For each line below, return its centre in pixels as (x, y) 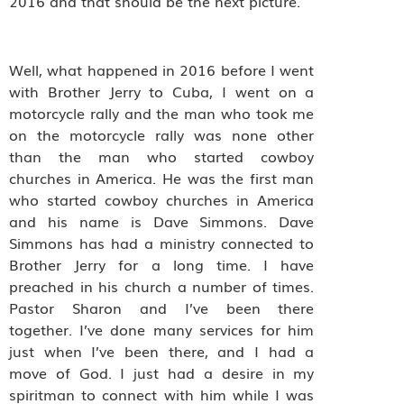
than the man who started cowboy (162, 156)
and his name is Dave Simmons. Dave (162, 221)
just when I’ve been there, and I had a (162, 351)
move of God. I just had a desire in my (162, 373)
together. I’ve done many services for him (162, 330)
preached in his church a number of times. (162, 286)
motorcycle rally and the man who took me (162, 113)
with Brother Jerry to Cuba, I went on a (162, 92)
